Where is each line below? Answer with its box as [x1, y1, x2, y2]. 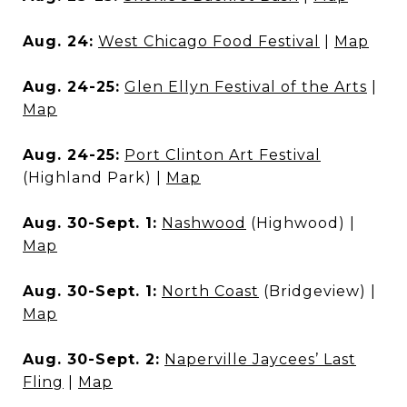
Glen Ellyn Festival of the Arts [124, 78, 367, 95]
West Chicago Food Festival [98, 33, 320, 50]
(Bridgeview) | [259, 283, 376, 300]
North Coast [162, 283, 259, 300]
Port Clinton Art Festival [124, 146, 321, 164]
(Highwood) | [246, 214, 355, 232]
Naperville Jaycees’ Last [164, 351, 356, 368]
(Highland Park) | [23, 169, 166, 186]
